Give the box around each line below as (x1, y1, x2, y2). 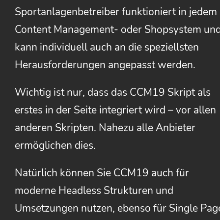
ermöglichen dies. (15, 138, 96, 153)
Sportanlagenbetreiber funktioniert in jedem (15, 5, 217, 19)
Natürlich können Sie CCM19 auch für (15, 166, 189, 180)
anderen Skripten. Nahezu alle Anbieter (15, 121, 195, 135)
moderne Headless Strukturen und (15, 184, 173, 198)
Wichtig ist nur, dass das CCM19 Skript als (15, 85, 211, 100)
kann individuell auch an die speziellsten (15, 40, 199, 55)
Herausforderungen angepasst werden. (15, 58, 195, 72)
